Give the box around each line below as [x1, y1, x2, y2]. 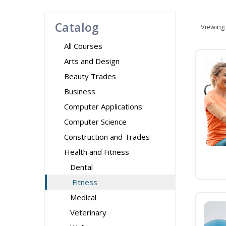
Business [64, 86, 95, 96]
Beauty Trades [64, 71, 116, 81]
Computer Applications [64, 101, 142, 111]
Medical [70, 192, 96, 202]
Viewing [201, 22, 224, 31]
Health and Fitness [64, 147, 129, 157]
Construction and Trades [64, 132, 150, 142]
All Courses [64, 41, 102, 51]
